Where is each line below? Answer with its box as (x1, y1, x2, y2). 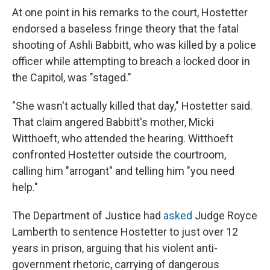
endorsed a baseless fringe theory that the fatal (12, 22, 239, 36)
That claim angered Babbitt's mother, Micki (12, 116, 214, 129)
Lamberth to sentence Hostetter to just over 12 (12, 225, 238, 239)
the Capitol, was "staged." (12, 71, 131, 84)
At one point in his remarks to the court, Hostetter (12, 6, 248, 19)
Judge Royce (192, 209, 257, 222)
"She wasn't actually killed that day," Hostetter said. (12, 99, 253, 113)
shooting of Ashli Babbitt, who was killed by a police (12, 39, 256, 52)
